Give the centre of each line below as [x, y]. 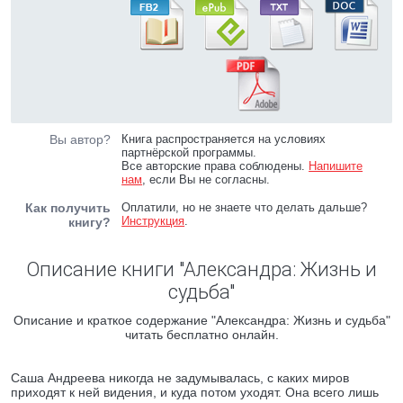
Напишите [336, 166]
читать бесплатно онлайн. [201, 335]
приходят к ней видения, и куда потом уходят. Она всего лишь [195, 392]
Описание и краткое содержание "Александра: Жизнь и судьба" [201, 320]
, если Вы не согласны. [206, 179]
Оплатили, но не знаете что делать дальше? [245, 207]
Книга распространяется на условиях [224, 139]
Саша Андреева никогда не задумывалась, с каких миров [180, 378]
